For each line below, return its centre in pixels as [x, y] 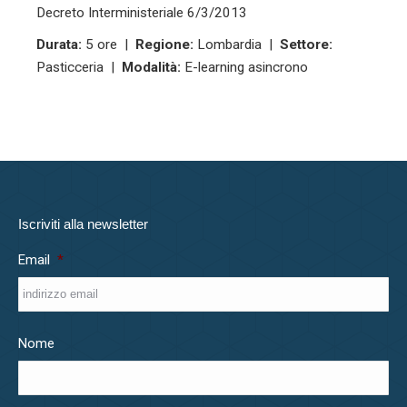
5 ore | [109, 45]
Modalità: [151, 67]
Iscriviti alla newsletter [83, 224]
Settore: [306, 45]
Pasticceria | [79, 67]
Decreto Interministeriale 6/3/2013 [142, 13]
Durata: [59, 45]
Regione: [164, 45]
